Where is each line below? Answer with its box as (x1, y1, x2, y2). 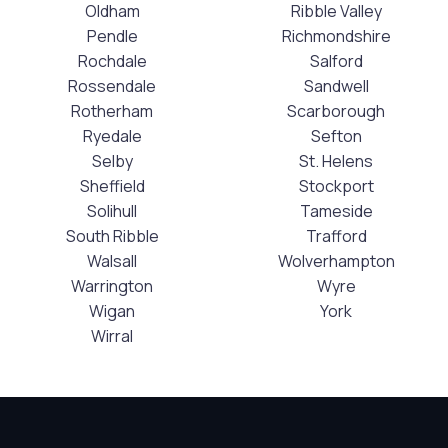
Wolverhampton (277, 250, 395, 273)
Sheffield (79, 175, 145, 198)
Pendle (86, 25, 138, 48)
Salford (309, 50, 363, 73)
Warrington (71, 275, 153, 298)
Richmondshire (281, 25, 391, 48)
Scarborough (287, 100, 385, 123)
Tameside (299, 200, 373, 223)
